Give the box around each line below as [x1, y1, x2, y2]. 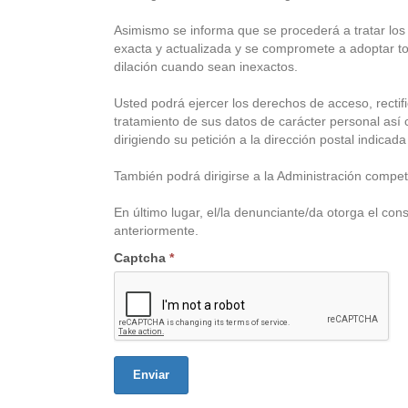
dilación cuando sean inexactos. [113, 59, 298, 74]
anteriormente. [113, 223, 199, 238]
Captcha [113, 250, 169, 265]
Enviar [132, 368, 169, 382]
